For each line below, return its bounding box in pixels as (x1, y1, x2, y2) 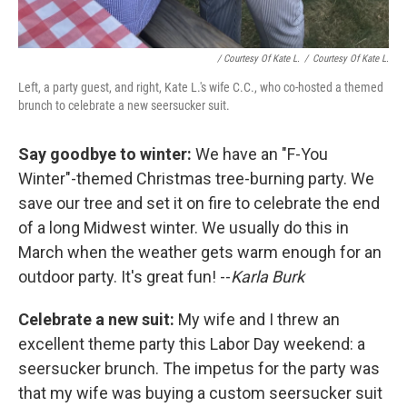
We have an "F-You (195, 144, 328, 164)
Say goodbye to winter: (18, 144, 195, 164)
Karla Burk (231, 267, 304, 287)
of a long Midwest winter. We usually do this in (18, 218, 349, 238)
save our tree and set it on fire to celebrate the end (18, 194, 380, 213)
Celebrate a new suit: (18, 310, 174, 330)
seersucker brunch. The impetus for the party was (18, 359, 380, 379)
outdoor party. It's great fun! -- (18, 267, 231, 287)
